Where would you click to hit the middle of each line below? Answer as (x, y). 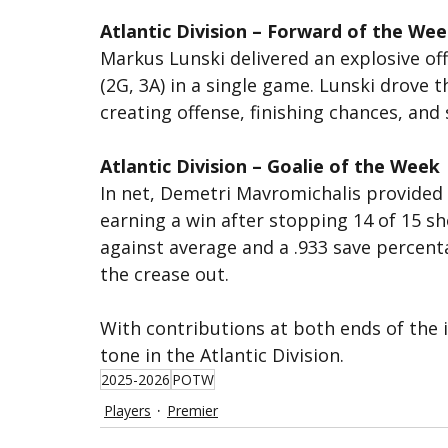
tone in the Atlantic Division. (222, 355)
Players (127, 410)
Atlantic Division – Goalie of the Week (270, 166)
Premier (192, 410)
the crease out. (164, 274)
